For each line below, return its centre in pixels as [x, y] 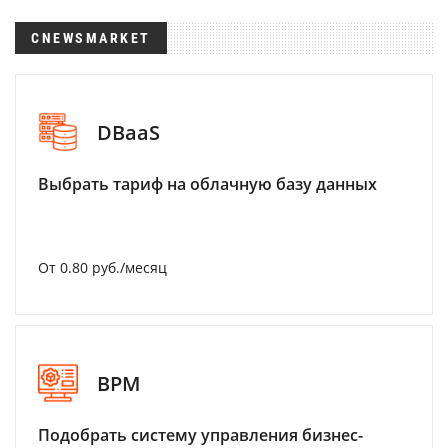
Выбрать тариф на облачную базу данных [207, 184]
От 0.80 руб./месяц [102, 267]
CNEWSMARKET [91, 38]
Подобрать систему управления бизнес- [200, 435]
